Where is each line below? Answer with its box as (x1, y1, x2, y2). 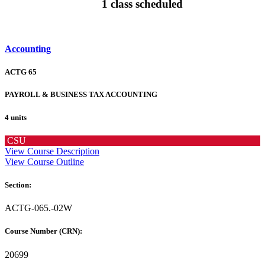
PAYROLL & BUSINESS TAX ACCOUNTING (5, 90, 157, 99)
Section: (5, 180, 33, 189)
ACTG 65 (5, 67, 37, 77)
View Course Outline (5, 156, 84, 167)
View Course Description (5, 146, 99, 156)
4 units (5, 112, 27, 122)
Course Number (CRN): (5, 227, 84, 236)
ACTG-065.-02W (5, 203, 72, 214)
